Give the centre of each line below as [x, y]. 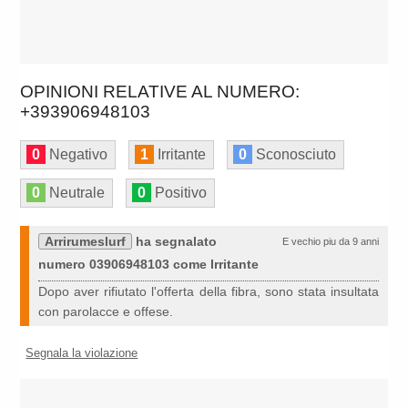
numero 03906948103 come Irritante [149, 265]
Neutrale [76, 193]
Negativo [77, 155]
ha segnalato [175, 242]
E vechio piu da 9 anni [330, 242]
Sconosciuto [295, 155]
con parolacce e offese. [106, 312]
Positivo [179, 193]
